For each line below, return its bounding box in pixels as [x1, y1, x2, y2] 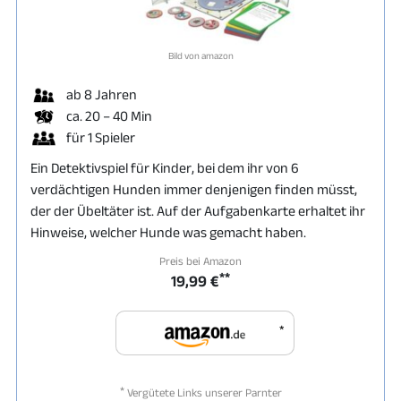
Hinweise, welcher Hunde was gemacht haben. [30, 224, 306, 240]
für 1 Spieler [66, 129, 135, 145]
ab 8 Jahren [66, 86, 137, 102]
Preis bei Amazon [159, 253, 242, 268]
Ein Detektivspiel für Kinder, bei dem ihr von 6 [30, 159, 299, 175]
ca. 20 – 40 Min [66, 107, 152, 124]
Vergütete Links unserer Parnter [124, 385, 282, 399]
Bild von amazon [167, 49, 234, 61]
